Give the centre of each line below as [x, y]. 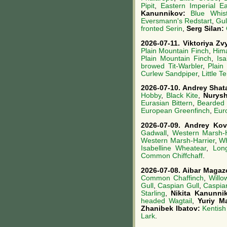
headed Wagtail [167, 201]
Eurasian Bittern [167, 103]
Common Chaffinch [172, 178]
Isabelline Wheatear [174, 148]
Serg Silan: [206, 28]
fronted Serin [162, 28]
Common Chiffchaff [172, 156]
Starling [153, 193]
